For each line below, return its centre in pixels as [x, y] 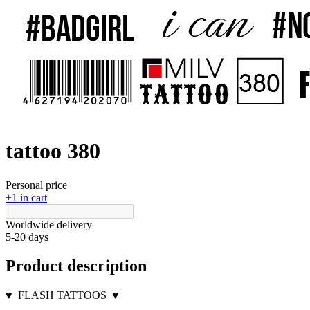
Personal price [36, 185]
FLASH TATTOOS [62, 295]
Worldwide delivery [49, 224]
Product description [76, 265]
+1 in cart [26, 197]
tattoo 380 [53, 151]
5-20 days [27, 237]
